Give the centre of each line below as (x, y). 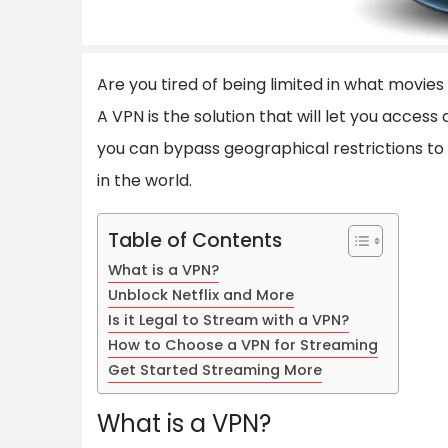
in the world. (144, 180)
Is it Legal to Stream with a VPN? (228, 319)
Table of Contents (195, 240)
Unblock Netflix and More (201, 294)
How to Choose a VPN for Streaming (243, 344)
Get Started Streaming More (215, 369)
